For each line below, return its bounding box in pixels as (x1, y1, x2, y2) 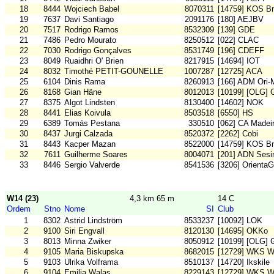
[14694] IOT (218, 56, 260, 66)
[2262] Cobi (218, 129, 258, 139)
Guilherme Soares (64, 150, 128, 160)
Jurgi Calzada (64, 129, 113, 139)
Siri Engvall (64, 226, 105, 236)
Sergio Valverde (64, 160, 120, 170)
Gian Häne (64, 87, 102, 97)
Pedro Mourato (64, 35, 116, 45)
